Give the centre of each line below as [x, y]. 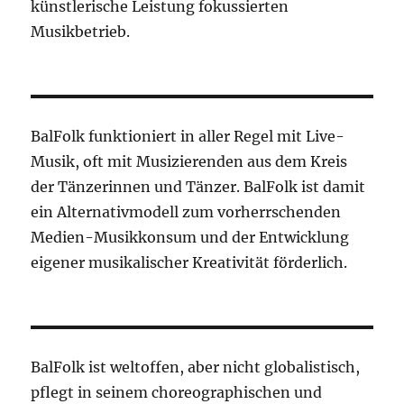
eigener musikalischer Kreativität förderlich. [189, 263]
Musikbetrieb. [81, 32]
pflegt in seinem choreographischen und [177, 393]
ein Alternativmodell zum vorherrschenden [186, 212]
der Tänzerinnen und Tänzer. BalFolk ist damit [198, 187]
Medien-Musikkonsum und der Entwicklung [190, 238]
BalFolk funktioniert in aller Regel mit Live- [188, 137]
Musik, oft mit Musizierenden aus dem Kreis [189, 162]
